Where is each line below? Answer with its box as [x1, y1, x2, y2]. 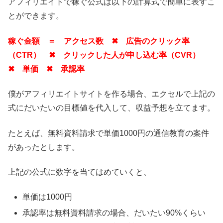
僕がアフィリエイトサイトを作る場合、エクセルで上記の [8, 90, 215, 99]
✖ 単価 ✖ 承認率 [8, 64, 85, 73]
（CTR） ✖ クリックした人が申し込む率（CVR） [8, 50, 208, 59]
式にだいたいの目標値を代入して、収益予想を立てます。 [8, 104, 215, 112]
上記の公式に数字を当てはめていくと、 [8, 167, 151, 176]
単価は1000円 [22, 193, 73, 202]
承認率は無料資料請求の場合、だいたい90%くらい [22, 208, 206, 217]
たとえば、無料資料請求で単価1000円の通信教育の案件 [8, 128, 209, 137]
